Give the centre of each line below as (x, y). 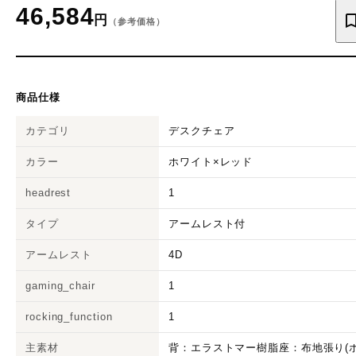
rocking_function (69, 316)
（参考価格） (137, 21)
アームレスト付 (207, 223)
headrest (48, 192)
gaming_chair (60, 285)
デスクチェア (202, 130)
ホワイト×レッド (211, 161)
